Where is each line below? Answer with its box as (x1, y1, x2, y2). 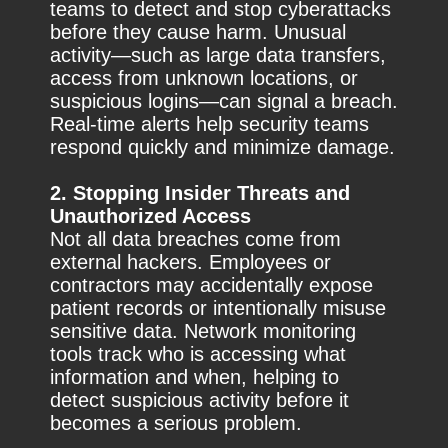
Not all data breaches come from (50, 228, 341, 251)
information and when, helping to (50, 366, 339, 389)
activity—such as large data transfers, (50, 44, 386, 67)
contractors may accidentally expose (50, 274, 373, 297)
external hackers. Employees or (50, 251, 331, 274)
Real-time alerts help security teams (50, 113, 369, 136)
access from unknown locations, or (50, 67, 358, 90)
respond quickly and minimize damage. (50, 136, 395, 159)
